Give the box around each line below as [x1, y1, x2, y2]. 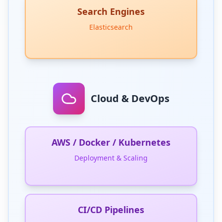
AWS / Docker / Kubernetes [52, 136, 170, 148]
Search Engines [77, 5, 145, 17]
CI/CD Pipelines [78, 204, 144, 216]
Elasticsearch [89, 22, 133, 32]
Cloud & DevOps [90, 92, 169, 105]
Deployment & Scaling [74, 153, 148, 163]
